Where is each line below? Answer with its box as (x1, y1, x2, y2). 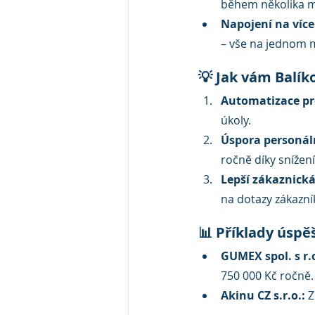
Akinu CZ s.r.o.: (221, 288, 305, 304)
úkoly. (221, 112, 251, 129)
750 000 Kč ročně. (221, 268, 314, 284)
